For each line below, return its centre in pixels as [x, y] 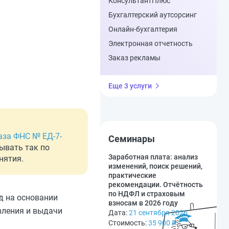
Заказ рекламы [134, 58]
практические [132, 175]
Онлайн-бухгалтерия [143, 29]
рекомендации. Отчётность [156, 185]
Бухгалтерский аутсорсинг [153, 15]
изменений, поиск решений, [155, 166]
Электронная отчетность [151, 43]
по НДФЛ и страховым [147, 194]
